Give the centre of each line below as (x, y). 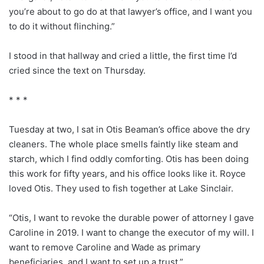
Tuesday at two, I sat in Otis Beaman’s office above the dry (129, 129)
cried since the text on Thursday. (77, 70)
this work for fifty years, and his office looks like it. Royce (127, 173)
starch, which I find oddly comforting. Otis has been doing (129, 159)
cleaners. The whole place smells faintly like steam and (123, 144)
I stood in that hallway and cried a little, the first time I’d (123, 55)
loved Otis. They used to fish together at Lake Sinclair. (121, 188)
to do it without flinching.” (62, 26)
